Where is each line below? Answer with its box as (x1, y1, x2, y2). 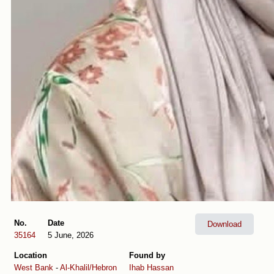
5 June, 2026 (48, 230, 94, 240)
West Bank (14, 262, 53, 272)
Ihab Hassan (129, 262, 174, 272)
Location (14, 250, 47, 260)
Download (207, 219, 242, 229)
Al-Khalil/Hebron (60, 262, 117, 272)
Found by (129, 250, 165, 260)
